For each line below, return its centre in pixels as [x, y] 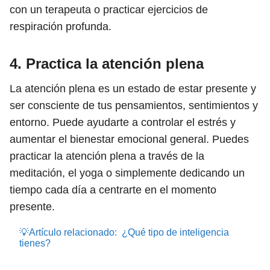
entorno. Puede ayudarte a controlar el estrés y [123, 122]
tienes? [35, 243]
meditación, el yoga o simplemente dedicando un [127, 173]
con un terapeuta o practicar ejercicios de [109, 10]
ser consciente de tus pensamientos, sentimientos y [134, 105]
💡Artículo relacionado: [68, 232]
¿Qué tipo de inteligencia [175, 232]
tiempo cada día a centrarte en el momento [113, 190]
